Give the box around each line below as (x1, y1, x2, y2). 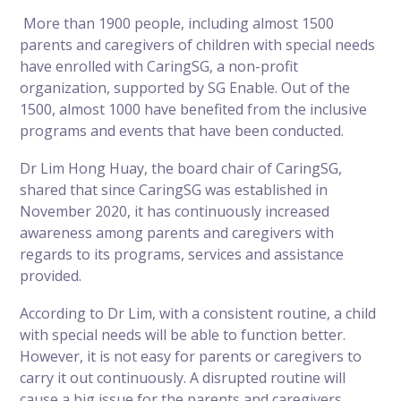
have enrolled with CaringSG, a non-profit (20, 55, 299, 76)
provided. (20, 265, 82, 286)
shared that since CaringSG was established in (20, 179, 328, 200)
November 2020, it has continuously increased (20, 200, 330, 221)
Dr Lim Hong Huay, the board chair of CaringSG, (20, 158, 343, 178)
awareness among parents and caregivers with (20, 222, 335, 243)
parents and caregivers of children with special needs (20, 34, 376, 55)
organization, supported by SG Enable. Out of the (20, 77, 351, 98)
